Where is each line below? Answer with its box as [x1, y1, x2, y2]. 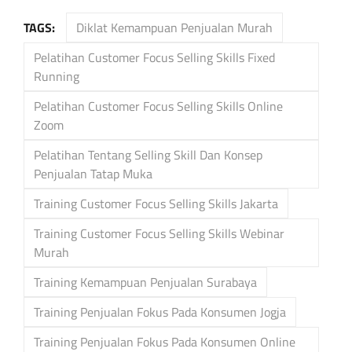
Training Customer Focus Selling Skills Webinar [34, 224, 284, 244]
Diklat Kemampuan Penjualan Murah [76, 18, 273, 38]
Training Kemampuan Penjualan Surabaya [34, 273, 257, 292]
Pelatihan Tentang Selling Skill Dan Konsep [34, 145, 262, 165]
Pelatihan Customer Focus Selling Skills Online [34, 97, 283, 116]
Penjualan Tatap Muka [34, 164, 152, 184]
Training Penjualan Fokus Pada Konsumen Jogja [34, 302, 286, 322]
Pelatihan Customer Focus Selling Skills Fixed [34, 48, 275, 68]
